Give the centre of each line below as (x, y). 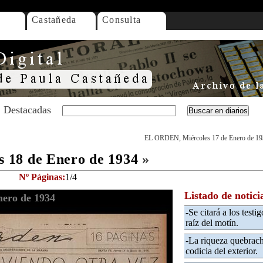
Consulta (122, 20)
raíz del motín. (212, 223)
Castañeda (54, 20)
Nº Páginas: (42, 177)
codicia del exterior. (222, 251)
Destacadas (27, 110)
